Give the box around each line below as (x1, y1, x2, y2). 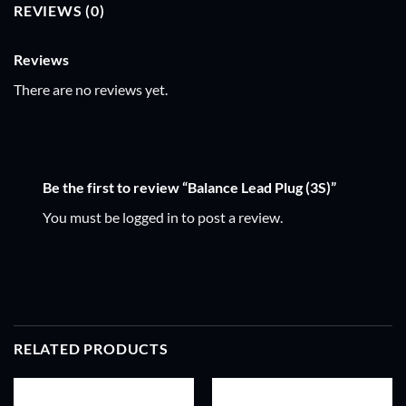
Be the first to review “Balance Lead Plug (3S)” (43, 178, 339, 196)
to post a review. (179, 208, 283, 226)
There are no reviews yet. (14, 81, 168, 99)
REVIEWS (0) (14, 2, 105, 20)
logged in (122, 208, 179, 226)
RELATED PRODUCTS (14, 339, 169, 357)
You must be (43, 208, 122, 226)
